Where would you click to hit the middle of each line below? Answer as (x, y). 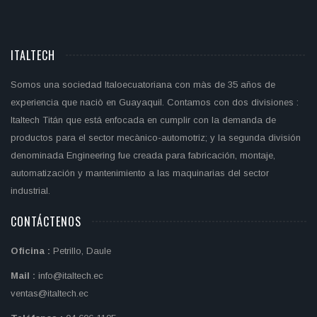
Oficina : (32, 251)
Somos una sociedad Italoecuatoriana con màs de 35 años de (143, 85)
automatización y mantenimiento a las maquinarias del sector (140, 173)
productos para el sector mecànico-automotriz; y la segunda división (156, 138)
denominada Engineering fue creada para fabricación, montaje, (143, 155)
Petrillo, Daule (82, 251)
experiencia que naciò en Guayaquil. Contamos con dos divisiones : (155, 102)
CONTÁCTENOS (46, 221)
